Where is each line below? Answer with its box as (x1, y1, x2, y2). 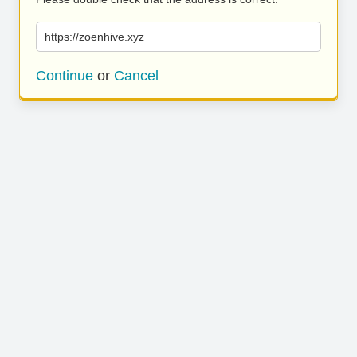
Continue (36, 68, 93, 84)
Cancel (114, 68, 159, 84)
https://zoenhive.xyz (45, 30, 144, 43)
